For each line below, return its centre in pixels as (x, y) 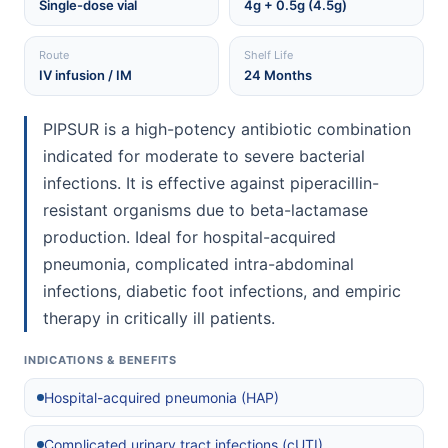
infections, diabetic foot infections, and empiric (222, 291)
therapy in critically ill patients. (159, 318)
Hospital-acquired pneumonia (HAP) (161, 398)
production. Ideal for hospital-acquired (189, 237)
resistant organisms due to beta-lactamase (205, 210)
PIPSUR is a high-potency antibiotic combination (227, 129)
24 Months (278, 75)
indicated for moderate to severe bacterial (204, 156)
